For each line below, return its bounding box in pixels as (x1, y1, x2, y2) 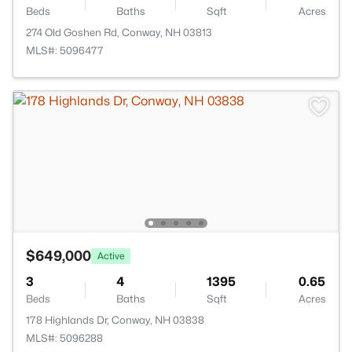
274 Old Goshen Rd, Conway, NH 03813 (26, 26, 212, 38)
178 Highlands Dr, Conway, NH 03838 (26, 313, 204, 326)
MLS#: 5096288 (26, 332, 103, 344)
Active (97, 249, 124, 262)
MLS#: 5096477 (26, 44, 104, 57)
